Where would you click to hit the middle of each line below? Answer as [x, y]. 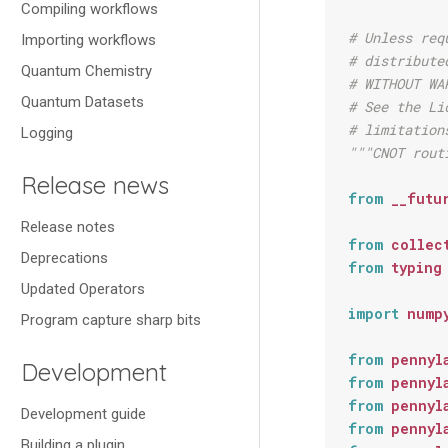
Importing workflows [88, 40]
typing [416, 267]
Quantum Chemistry [86, 71]
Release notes [68, 227]
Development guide [83, 414]
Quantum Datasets [82, 102]
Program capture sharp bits [111, 320]
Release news [95, 185]
